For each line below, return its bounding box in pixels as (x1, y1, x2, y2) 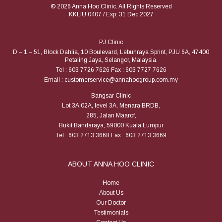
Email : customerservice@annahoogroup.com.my (44, 76, 178, 83)
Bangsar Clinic (91, 92, 131, 99)
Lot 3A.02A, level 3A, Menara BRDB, (62, 102, 160, 109)
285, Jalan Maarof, (86, 111, 136, 119)
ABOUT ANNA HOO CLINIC (68, 160, 154, 168)
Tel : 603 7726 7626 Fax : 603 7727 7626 (55, 66, 166, 73)
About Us (99, 189, 123, 196)
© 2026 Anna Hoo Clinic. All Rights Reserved (50, 2, 172, 10)
